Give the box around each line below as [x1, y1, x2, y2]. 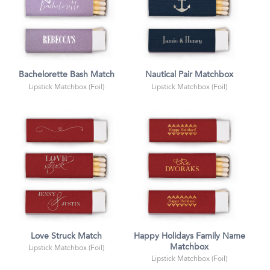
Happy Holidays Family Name [133, 232, 245, 240]
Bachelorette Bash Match [18, 71, 115, 80]
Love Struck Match [31, 232, 102, 240]
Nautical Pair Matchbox [145, 71, 233, 80]
